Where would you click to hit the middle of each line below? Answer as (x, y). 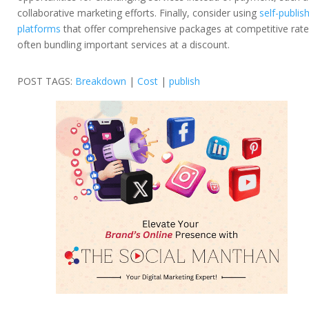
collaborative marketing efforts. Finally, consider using (138, 13)
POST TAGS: (46, 81)
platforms (39, 29)
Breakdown (101, 81)
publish (185, 81)
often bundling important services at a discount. (123, 45)
